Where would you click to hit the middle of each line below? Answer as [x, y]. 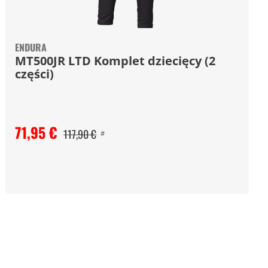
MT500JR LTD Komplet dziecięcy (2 [115, 61]
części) [35, 74]
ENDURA [31, 47]
